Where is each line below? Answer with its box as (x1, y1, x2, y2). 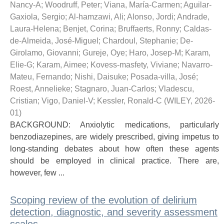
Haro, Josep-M (129, 48, 181, 57)
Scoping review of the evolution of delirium (10, 194, 197, 205)
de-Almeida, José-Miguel (10, 36, 98, 45)
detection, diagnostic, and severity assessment (10, 206, 217, 217)
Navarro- (181, 60, 212, 69)
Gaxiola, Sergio (10, 12, 65, 21)
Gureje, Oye (82, 48, 125, 57)
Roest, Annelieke (10, 84, 70, 93)
